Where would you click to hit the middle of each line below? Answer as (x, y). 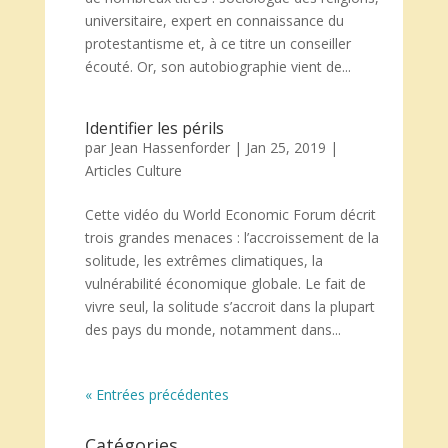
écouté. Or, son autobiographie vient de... (217, 66)
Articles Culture (133, 170)
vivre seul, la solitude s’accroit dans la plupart (229, 306)
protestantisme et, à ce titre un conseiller (217, 43)
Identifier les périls (154, 128)
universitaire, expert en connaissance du (214, 20)
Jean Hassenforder (169, 147)
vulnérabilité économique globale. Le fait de (225, 283)
